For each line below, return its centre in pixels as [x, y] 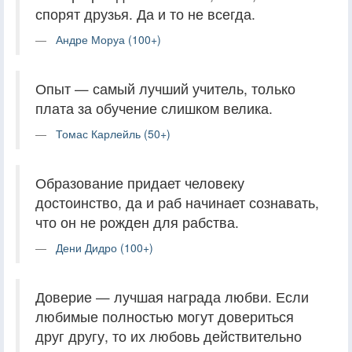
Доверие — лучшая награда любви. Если [172, 296]
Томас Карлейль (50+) [113, 133]
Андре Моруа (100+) [108, 39]
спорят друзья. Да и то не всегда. [145, 13]
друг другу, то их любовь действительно [169, 335]
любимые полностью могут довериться [165, 316]
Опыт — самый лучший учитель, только [165, 88]
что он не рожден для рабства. [137, 222]
